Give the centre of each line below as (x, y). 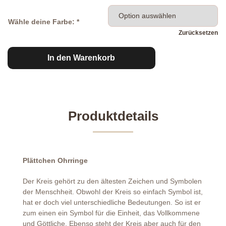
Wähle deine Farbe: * (44, 22)
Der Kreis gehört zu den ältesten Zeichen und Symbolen (112, 181)
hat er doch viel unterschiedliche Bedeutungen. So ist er (112, 202)
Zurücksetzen (198, 33)
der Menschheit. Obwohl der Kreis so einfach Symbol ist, (113, 192)
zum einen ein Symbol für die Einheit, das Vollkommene (111, 213)
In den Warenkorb (81, 58)
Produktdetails (113, 116)
